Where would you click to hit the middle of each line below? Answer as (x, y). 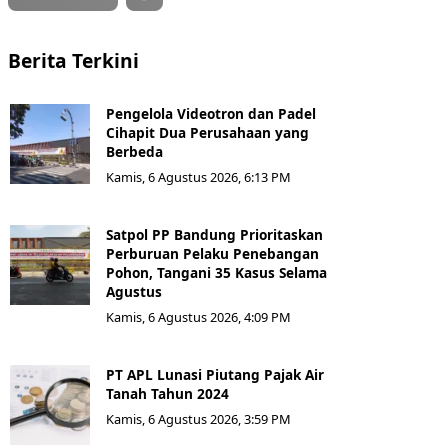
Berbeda (134, 151)
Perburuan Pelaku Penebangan (212, 253)
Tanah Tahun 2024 (167, 393)
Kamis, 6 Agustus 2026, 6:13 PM (198, 176)
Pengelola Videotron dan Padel (211, 113)
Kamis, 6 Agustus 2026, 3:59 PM (198, 418)
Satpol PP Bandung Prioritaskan (214, 234)
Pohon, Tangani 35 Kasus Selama (216, 272)
